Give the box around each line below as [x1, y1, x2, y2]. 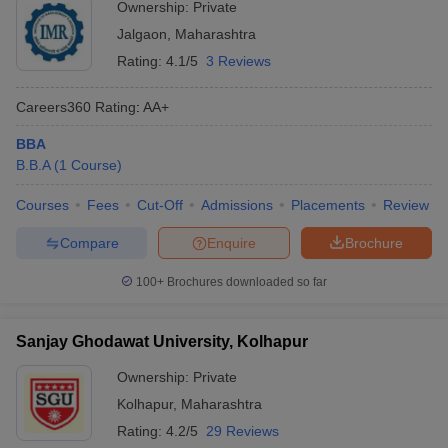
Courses [16, 197, 69, 213]
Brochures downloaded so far [164, 275, 327, 289]
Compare [59, 234, 119, 251]
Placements [291, 197, 365, 213]
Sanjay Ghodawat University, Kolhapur [16, 333, 308, 350]
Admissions [201, 197, 273, 213]
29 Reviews [206, 423, 279, 439]
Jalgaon [117, 26, 167, 42]
